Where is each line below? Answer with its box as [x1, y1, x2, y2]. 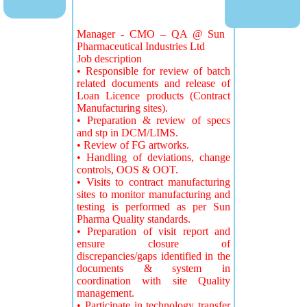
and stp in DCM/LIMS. [77, 127, 178, 138]
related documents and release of [77, 77, 230, 89]
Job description [77, 53, 142, 64]
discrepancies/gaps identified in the [77, 250, 230, 262]
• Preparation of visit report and [77, 225, 230, 237]
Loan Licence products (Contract [77, 90, 230, 101]
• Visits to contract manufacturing [77, 176, 230, 188]
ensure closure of [77, 238, 230, 249]
